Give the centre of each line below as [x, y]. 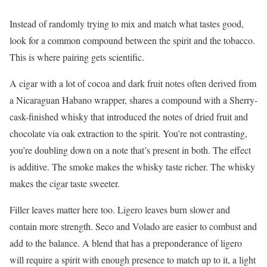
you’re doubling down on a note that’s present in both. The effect [130, 150]
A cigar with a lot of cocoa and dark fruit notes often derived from [133, 83]
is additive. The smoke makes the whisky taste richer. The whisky [132, 166]
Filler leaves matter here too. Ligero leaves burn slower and [120, 209]
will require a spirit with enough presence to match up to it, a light [133, 259]
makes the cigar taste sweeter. [65, 183]
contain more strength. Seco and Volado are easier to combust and [133, 226]
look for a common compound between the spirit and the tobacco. [132, 40]
